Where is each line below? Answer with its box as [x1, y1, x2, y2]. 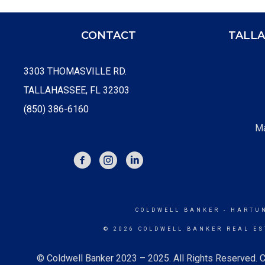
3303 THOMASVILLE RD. [24, 66, 127, 77]
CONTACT [80, 29, 136, 42]
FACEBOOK [73, 151, 119, 163]
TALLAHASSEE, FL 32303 [24, 85, 130, 96]
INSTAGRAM [99, 151, 151, 163]
